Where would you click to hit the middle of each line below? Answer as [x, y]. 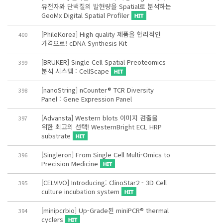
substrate [57, 136]
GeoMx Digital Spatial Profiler [86, 15]
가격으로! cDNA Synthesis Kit [84, 43]
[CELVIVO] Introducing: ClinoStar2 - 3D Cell [104, 182]
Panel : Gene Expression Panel [86, 99]
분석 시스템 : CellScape [76, 71]
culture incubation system [81, 191]
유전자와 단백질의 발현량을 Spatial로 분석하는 [106, 6]
